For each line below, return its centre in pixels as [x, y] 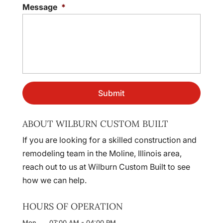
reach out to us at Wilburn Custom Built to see [106, 167]
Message [40, 7]
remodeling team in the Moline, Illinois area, [102, 154]
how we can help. [54, 180]
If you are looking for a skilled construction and [109, 140]
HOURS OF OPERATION [72, 207]
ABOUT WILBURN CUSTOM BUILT [95, 124]
